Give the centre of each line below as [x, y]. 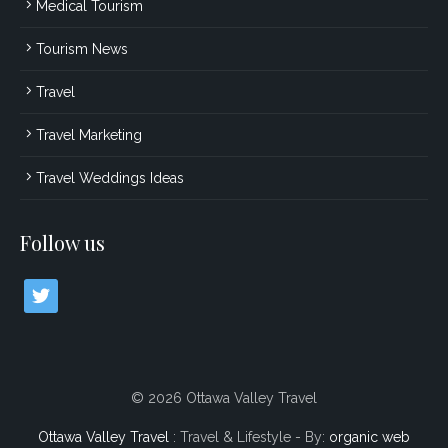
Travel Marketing [89, 134]
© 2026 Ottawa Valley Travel [224, 397]
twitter [42, 289]
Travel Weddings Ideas [110, 177]
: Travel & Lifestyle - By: [249, 436]
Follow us [62, 242]
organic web [369, 436]
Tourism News [82, 48]
